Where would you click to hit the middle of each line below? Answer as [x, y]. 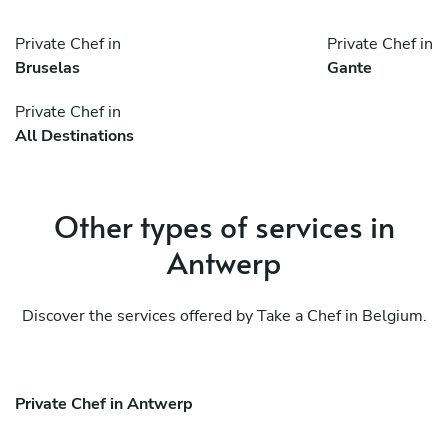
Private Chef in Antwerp [104, 404]
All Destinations [74, 136]
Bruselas [47, 68]
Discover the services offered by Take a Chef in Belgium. [224, 316]
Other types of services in [224, 226]
